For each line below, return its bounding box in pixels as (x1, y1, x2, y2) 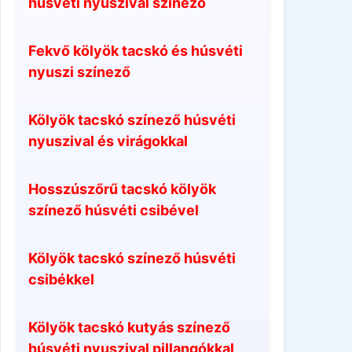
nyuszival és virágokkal (28, 132, 188, 149)
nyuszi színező (28, 63, 130, 80)
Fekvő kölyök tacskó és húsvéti (28, 42, 243, 59)
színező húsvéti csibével (28, 201, 199, 218)
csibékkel (28, 270, 94, 288)
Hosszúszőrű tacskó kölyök (28, 180, 216, 197)
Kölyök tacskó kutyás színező (28, 318, 230, 335)
